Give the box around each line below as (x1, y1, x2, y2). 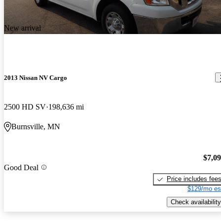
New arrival (4, 24, 41, 33)
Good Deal (4, 163, 38, 172)
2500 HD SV (4, 102, 46, 111)
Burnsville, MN (11, 122, 60, 131)
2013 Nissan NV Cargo (4, 74, 67, 81)
